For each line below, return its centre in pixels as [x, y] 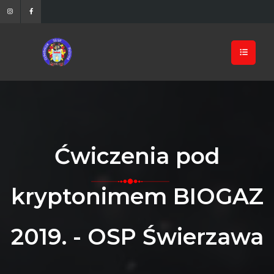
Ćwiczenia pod [137, 156]
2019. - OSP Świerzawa [137, 236]
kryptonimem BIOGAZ [137, 196]
